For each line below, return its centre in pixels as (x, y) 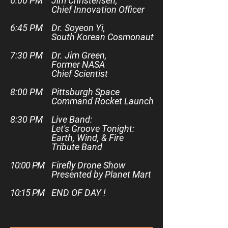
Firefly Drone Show (88, 165)
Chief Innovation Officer (98, 9)
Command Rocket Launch (103, 101)
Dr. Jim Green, (79, 55)
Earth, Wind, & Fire (88, 138)
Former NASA (78, 64)
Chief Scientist (80, 74)
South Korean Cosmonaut (103, 37)
